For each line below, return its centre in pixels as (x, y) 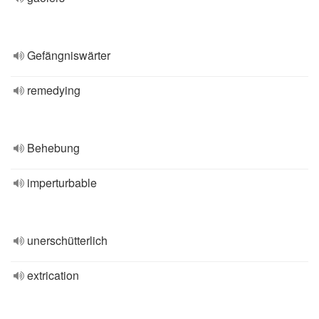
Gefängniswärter (69, 55)
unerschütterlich (67, 240)
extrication (53, 275)
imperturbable (62, 183)
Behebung (53, 148)
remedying (54, 90)
